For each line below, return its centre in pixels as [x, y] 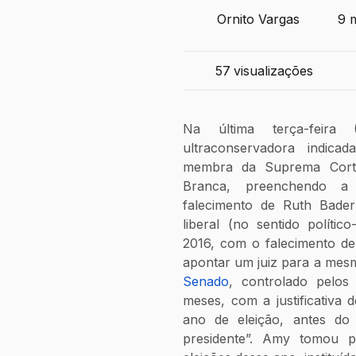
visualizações [274, 70]
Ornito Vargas [259, 19]
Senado [206, 282]
